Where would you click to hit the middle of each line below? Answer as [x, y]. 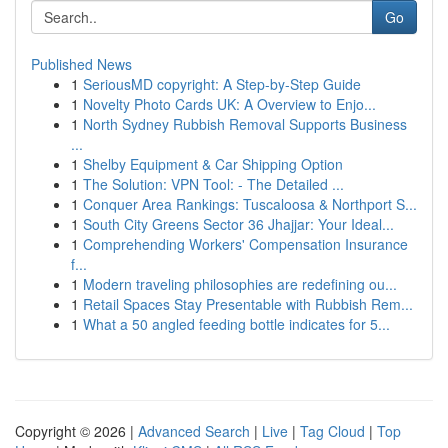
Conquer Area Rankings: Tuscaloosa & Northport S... [250, 204]
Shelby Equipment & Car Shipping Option [213, 164]
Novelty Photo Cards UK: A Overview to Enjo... [229, 104]
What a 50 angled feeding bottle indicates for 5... [236, 324]
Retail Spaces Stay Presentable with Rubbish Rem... [248, 304]
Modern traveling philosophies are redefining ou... [240, 284]
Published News [81, 64]
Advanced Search [194, 431]
